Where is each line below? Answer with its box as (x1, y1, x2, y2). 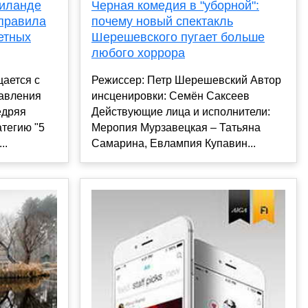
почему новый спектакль (91, 14, 233, 29)
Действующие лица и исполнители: (91, 106, 270, 118)
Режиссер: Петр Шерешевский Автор (91, 74, 281, 87)
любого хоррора (91, 46, 185, 60)
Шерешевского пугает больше (91, 30, 265, 45)
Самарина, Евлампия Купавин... (91, 137, 256, 150)
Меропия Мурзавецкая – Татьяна (91, 122, 261, 134)
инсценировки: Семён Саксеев (91, 90, 250, 102)
